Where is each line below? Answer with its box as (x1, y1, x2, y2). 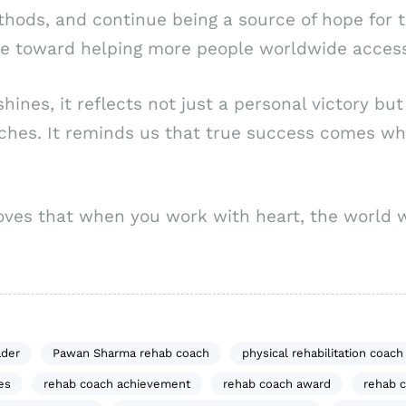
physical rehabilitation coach (241, 346, 403, 361)
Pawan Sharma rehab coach (52, 346, 209, 361)
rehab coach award (223, 377, 331, 391)
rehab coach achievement (43, 377, 190, 391)
